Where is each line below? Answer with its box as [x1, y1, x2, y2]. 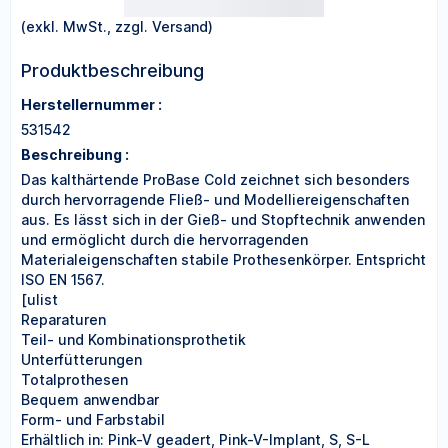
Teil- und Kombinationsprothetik [21, 331, 246, 348]
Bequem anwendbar [21, 391, 159, 408]
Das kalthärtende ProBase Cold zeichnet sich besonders [21, 171, 410, 188]
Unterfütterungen [21, 351, 142, 368]
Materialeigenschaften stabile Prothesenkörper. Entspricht [21, 251, 426, 268]
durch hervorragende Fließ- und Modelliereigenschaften [21, 191, 409, 208]
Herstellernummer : [21, 96, 162, 113]
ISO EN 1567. [21, 271, 105, 288]
